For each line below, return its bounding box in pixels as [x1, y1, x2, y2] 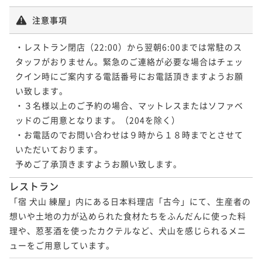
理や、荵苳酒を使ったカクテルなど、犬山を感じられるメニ [9, 224, 246, 236]
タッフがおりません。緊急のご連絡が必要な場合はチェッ [15, 55, 243, 67]
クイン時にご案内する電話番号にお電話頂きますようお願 [15, 70, 243, 82]
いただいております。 [15, 143, 103, 155]
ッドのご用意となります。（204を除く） [15, 113, 180, 126]
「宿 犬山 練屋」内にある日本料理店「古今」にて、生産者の [9, 195, 251, 207]
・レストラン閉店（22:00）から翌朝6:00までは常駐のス [15, 40, 242, 53]
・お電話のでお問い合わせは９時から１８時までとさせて [15, 128, 243, 140]
